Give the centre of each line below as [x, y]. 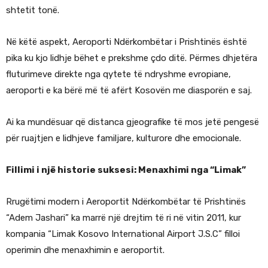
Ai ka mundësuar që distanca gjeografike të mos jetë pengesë [133, 122]
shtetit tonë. [33, 10]
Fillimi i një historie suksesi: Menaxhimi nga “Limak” [126, 170]
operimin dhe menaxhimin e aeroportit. [85, 250]
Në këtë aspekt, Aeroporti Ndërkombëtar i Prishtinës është [127, 42]
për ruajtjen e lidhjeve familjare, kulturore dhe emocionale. [124, 138]
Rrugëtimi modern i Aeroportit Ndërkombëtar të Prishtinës [126, 202]
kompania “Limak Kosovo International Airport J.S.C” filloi [123, 234]
